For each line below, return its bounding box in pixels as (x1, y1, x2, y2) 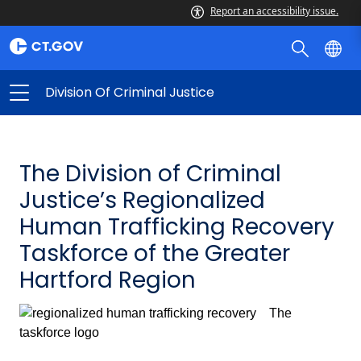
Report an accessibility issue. (210, 4, 338, 18)
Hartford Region (19, 264, 196, 296)
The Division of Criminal (19, 158, 281, 189)
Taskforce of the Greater (19, 238, 290, 269)
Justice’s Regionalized (19, 185, 265, 216)
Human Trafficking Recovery (19, 211, 334, 243)
